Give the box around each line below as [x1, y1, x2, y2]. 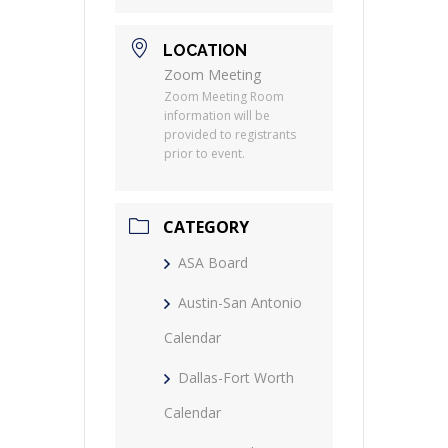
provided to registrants [164, 126, 296, 144]
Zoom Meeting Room [164, 88, 284, 106]
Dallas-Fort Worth [178, 368, 294, 388]
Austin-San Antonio [178, 293, 302, 313]
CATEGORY [163, 216, 249, 239]
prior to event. [164, 145, 245, 163]
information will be [164, 107, 270, 125]
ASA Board [178, 253, 248, 273]
